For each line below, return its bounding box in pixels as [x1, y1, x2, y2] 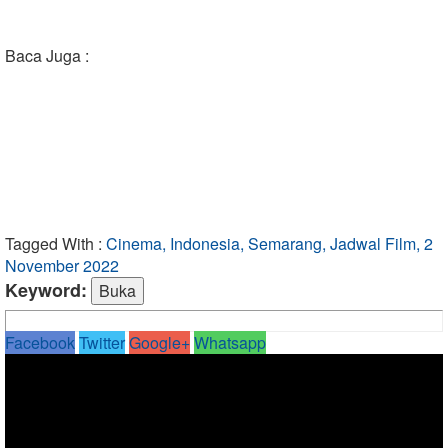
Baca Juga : [5, 43, 89, 67]
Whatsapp [194, 330, 266, 354]
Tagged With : [5, 231, 102, 255]
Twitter [79, 330, 125, 354]
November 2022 [5, 253, 119, 277]
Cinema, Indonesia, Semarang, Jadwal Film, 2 [106, 231, 433, 255]
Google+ [129, 330, 190, 354]
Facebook [5, 330, 75, 354]
